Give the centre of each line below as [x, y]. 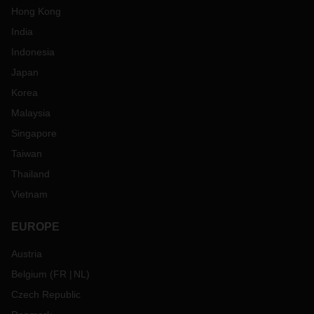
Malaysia [31, 113]
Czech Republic [46, 295]
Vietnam [29, 194]
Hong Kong [36, 12]
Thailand [30, 174]
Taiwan [27, 154]
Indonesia [33, 52]
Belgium [29, 274]
